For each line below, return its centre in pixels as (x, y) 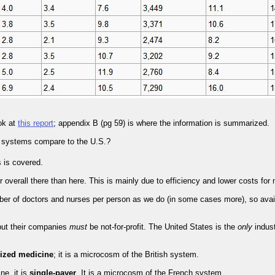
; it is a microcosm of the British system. (126, 255)
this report (36, 123)
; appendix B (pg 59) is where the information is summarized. (162, 123)
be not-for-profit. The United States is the (163, 227)
